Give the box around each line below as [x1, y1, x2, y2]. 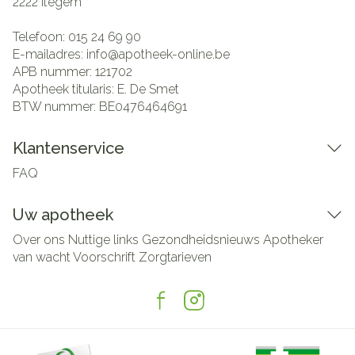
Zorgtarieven [139, 250, 212, 265]
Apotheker [263, 232, 323, 247]
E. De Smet [117, 82, 179, 97]
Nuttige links [68, 232, 139, 247]
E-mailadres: [13, 47, 86, 62]
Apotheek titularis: [13, 82, 117, 97]
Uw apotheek [13, 205, 113, 224]
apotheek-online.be [119, 47, 230, 62]
